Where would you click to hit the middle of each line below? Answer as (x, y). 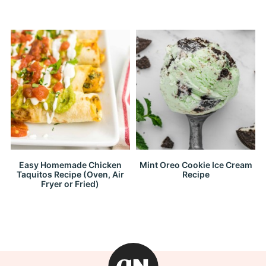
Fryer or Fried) (70, 183)
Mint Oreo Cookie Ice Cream (196, 164)
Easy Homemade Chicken (70, 164)
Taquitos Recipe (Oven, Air (70, 174)
